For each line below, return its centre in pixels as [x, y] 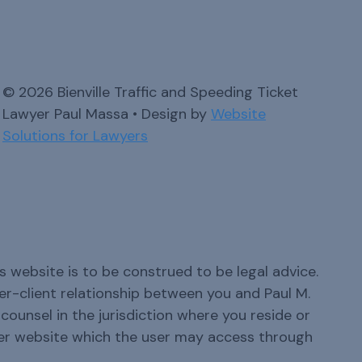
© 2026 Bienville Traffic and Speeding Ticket [150, 92]
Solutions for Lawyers [75, 136]
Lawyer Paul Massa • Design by [107, 114]
